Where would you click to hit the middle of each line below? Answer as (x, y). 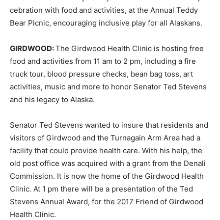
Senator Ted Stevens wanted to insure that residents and (109, 125)
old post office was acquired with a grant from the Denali (108, 163)
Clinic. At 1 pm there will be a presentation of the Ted (101, 189)
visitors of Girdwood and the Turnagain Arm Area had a (105, 138)
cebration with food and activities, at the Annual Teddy (104, 10)
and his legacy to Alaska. (52, 99)
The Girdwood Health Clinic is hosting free (130, 48)
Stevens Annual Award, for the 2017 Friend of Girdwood (107, 202)
